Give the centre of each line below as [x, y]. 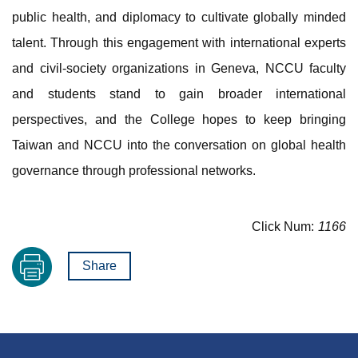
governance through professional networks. [134, 170]
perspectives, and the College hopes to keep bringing [179, 119]
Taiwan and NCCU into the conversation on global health [179, 145]
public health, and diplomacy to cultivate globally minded [179, 17]
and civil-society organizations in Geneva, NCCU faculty [179, 68]
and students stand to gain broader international [179, 93]
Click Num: [283, 226]
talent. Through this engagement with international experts [179, 42]
